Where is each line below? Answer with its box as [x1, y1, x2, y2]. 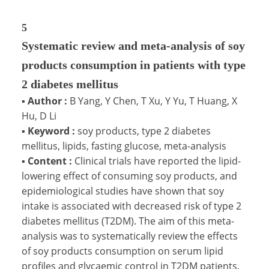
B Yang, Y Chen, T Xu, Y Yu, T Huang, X [70, 94, 237, 107]
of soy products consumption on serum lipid [22, 244, 223, 258]
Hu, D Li [22, 109, 56, 122]
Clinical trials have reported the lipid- [74, 154, 241, 168]
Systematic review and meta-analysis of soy [22, 38, 245, 52]
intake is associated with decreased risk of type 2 [22, 199, 241, 213]
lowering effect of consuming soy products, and [22, 169, 237, 183]
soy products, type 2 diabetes [77, 124, 211, 138]
